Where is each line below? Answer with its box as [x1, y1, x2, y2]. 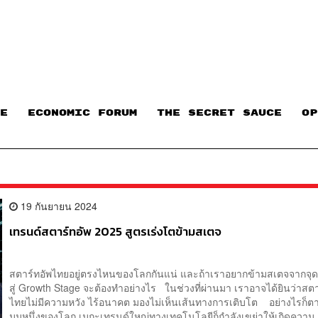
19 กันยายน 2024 [18, 198, 98, 213]
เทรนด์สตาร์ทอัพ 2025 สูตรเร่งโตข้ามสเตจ [9, 222, 222, 241]
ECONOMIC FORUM [28, 108, 137, 119]
